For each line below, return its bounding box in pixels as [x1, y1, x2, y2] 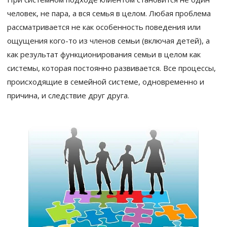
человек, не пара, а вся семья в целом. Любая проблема [7, 8, 211, 18]
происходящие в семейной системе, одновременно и [7, 77, 204, 87]
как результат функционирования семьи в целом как [7, 49, 201, 59]
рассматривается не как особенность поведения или [7, 22, 201, 32]
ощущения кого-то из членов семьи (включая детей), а [7, 35, 210, 46]
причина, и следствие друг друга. [7, 90, 129, 100]
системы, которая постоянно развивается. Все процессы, [7, 63, 216, 73]
